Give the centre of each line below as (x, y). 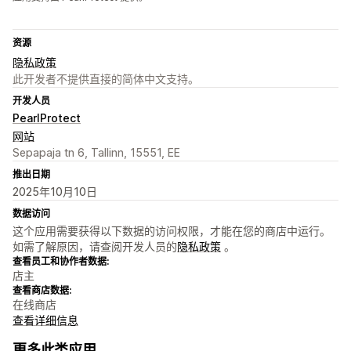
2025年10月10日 (55, 192)
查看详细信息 (45, 320)
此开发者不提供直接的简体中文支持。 (106, 79)
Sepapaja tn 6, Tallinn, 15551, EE (96, 153)
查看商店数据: (42, 291)
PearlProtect (47, 118)
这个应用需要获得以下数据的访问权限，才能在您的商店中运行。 (172, 231)
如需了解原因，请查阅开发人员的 (95, 247)
